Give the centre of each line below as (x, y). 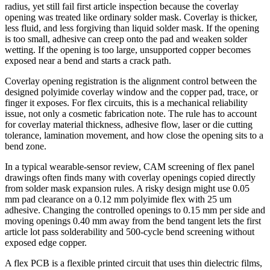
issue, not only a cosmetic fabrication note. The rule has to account (131, 114)
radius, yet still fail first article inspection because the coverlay (122, 7)
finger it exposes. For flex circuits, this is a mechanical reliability (126, 103)
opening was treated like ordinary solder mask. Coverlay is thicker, (131, 17)
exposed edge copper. (46, 243)
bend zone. (26, 146)
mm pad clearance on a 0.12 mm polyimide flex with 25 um (118, 199)
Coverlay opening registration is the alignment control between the (131, 81)
